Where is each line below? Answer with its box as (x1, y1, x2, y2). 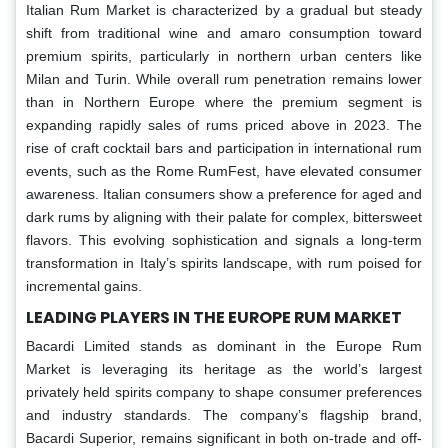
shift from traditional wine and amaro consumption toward (26, 25, 422, 42)
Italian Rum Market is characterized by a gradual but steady (26, 2, 422, 19)
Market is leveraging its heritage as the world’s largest (26, 361, 422, 378)
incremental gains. (26, 278, 142, 295)
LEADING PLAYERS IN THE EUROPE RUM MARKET (26, 306, 402, 330)
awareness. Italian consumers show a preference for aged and (26, 186, 422, 203)
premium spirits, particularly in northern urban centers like (26, 48, 422, 65)
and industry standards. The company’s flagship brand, (26, 407, 422, 424)
